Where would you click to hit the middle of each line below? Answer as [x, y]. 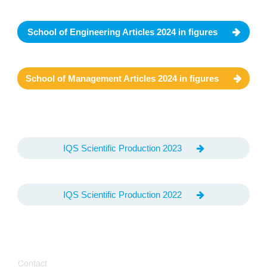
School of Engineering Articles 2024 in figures [122, 32]
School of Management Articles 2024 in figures [122, 78]
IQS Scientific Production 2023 [122, 148]
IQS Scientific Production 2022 [122, 195]
